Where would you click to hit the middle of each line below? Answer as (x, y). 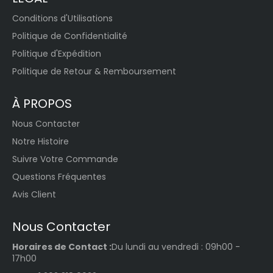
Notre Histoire (41, 141)
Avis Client (34, 194)
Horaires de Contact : (62, 246)
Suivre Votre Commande (65, 159)
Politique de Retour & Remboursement (94, 71)
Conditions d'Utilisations (62, 18)
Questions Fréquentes (59, 176)
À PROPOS (42, 103)
